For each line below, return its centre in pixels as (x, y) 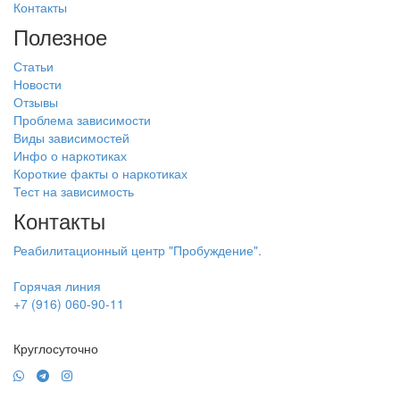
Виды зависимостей (71, 138)
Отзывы (36, 102)
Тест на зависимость (74, 192)
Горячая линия (57, 286)
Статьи (33, 67)
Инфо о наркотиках (70, 156)
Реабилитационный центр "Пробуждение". (137, 250)
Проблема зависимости (82, 120)
